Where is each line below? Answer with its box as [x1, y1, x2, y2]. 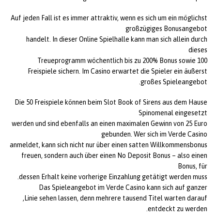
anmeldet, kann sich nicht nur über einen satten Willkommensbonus [10, 141, 207, 149]
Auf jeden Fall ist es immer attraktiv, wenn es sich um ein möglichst [11, 14, 207, 22]
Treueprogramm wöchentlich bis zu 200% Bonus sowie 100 [37, 57, 207, 65]
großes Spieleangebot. [140, 78, 207, 86]
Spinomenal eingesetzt [139, 109, 207, 117]
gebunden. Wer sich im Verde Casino [101, 130, 207, 139]
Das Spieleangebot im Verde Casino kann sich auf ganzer [39, 184, 207, 192]
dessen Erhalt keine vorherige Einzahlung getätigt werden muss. [19, 173, 207, 181]
